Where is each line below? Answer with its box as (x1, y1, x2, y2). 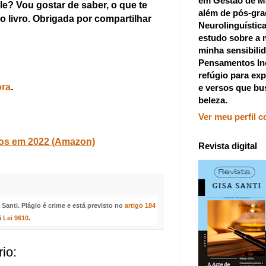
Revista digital (198, 141, 257, 151)
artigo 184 (124, 202, 156, 209)
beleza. (198, 94, 227, 105)
